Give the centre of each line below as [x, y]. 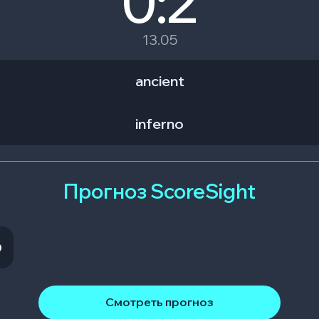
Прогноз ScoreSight [159, 191]
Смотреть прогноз [159, 302]
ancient [159, 81]
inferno [159, 124]
